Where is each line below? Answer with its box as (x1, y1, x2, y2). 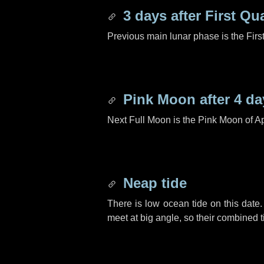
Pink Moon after (119, 91, 234, 107)
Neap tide (119, 175, 187, 191)
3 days (123, 8, 167, 24)
